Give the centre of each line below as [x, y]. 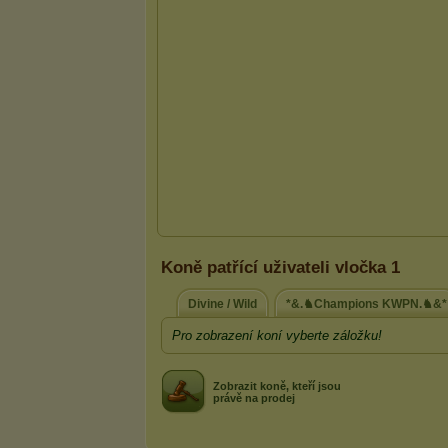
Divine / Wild [222, 304]
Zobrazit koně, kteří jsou [277, 386]
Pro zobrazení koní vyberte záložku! [277, 335]
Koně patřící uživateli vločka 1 [280, 267]
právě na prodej [254, 398]
